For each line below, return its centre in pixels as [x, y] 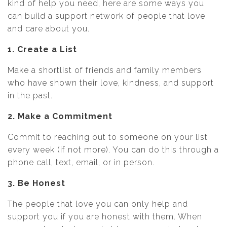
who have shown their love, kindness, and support [111, 83]
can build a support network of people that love [106, 16]
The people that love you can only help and [98, 204]
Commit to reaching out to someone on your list [108, 137]
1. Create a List [42, 49]
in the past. [30, 96]
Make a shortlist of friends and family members [105, 70]
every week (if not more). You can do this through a [113, 150]
